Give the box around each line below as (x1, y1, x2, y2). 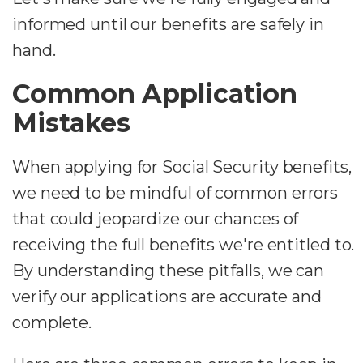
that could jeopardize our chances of (12, 209, 299, 229)
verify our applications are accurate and (12, 287, 322, 307)
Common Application (12, 78, 298, 110)
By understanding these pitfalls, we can (12, 261, 325, 281)
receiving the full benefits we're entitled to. (12, 235, 355, 255)
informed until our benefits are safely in (12, 15, 324, 35)
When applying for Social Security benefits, (12, 157, 352, 177)
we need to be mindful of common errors (12, 183, 339, 203)
